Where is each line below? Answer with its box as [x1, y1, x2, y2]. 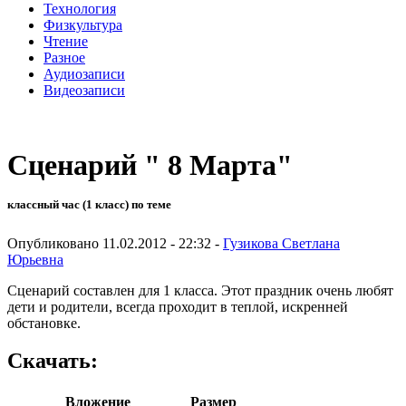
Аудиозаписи [43, 65, 125, 82]
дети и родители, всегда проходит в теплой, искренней [7, 298, 348, 314]
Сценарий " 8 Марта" [7, 149, 293, 182]
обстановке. [7, 314, 81, 331]
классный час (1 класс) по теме [7, 198, 171, 212]
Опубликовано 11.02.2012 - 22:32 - [7, 235, 223, 251]
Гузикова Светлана [223, 235, 340, 251]
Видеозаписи [43, 82, 125, 98]
